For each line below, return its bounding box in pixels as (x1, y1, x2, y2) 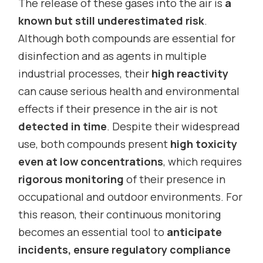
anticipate (167, 224, 222, 239)
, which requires (163, 154, 242, 168)
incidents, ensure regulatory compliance (18, 242, 231, 257)
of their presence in (124, 171, 226, 186)
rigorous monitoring (18, 171, 124, 186)
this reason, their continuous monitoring (18, 207, 221, 221)
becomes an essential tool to (18, 224, 167, 239)
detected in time (18, 119, 107, 133)
